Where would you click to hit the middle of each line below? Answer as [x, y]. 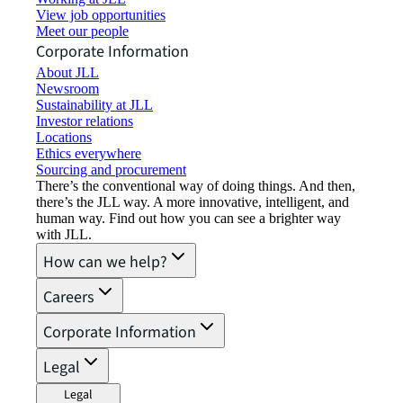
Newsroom [67, 88]
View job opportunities [101, 14]
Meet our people [82, 31]
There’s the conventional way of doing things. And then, [196, 185]
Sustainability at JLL [94, 104]
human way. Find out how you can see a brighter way [188, 218]
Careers [69, 297]
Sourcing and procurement [111, 169]
